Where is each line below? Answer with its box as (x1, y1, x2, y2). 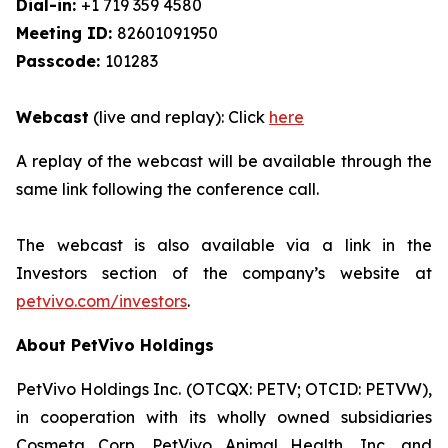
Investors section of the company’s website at (16, 263, 432, 283)
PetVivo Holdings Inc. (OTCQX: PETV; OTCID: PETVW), (16, 379, 432, 399)
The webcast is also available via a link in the (16, 235, 432, 255)
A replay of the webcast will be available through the (16, 151, 432, 171)
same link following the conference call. (16, 179, 319, 199)
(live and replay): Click (89, 107, 269, 127)
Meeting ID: (16, 23, 117, 43)
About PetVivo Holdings (16, 335, 214, 355)
